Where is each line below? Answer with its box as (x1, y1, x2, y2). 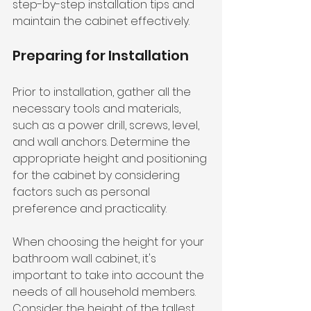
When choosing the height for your (12, 233, 207, 250)
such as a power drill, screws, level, (12, 117, 202, 133)
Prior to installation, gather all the (12, 83, 194, 100)
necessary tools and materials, (12, 100, 183, 117)
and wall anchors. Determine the (12, 133, 193, 150)
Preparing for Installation (12, 45, 189, 65)
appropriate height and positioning (12, 150, 210, 167)
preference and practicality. (12, 200, 167, 217)
